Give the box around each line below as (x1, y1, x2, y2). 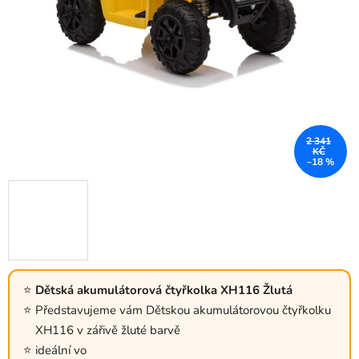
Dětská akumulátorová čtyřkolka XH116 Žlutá (35, 282, 292, 299)
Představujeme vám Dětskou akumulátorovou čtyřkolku (35, 302, 331, 319)
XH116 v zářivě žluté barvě (35, 322, 180, 339)
